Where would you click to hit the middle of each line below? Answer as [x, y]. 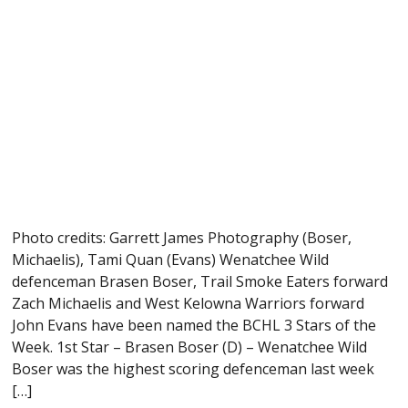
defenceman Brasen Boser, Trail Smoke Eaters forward [200, 281]
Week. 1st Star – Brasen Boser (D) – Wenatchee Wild [190, 347]
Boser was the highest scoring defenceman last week [194, 368]
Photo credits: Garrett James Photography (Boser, [182, 237]
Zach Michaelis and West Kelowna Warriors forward [189, 303]
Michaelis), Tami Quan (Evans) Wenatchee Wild [171, 259]
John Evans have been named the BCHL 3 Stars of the [194, 325]
